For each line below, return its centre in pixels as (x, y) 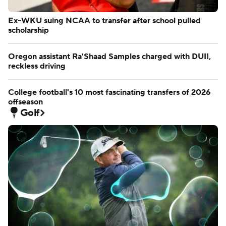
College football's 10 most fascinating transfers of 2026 (109, 92)
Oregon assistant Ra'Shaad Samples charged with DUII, (109, 56)
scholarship (29, 30)
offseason (25, 102)
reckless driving (37, 66)
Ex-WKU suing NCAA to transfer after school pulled (104, 20)
